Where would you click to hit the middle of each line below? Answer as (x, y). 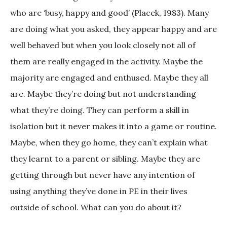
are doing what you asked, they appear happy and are (113, 29)
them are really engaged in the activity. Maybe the (106, 62)
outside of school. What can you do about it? (96, 207)
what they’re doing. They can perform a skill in (100, 110)
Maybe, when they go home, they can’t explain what (109, 143)
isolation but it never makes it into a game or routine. (113, 126)
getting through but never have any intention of (103, 175)
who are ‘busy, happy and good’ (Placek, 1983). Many (109, 13)
